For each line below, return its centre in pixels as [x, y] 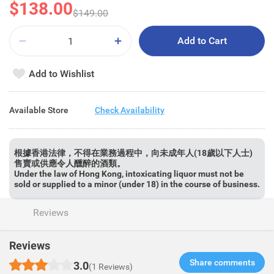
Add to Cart [202, 41]
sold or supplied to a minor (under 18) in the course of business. [137, 184]
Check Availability [130, 110]
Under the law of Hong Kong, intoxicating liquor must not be [129, 174]
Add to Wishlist [61, 73]
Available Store [39, 110]
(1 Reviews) [111, 267]
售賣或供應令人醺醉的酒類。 [70, 163]
